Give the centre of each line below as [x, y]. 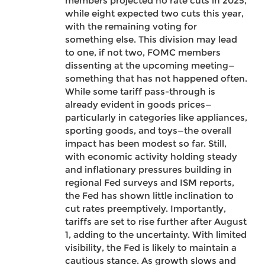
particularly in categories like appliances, [156, 118]
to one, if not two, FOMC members [143, 53]
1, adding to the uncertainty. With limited [156, 235]
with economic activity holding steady [151, 157]
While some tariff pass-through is [140, 92]
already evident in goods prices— [138, 105]
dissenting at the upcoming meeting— [150, 66]
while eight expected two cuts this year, [154, 14]
